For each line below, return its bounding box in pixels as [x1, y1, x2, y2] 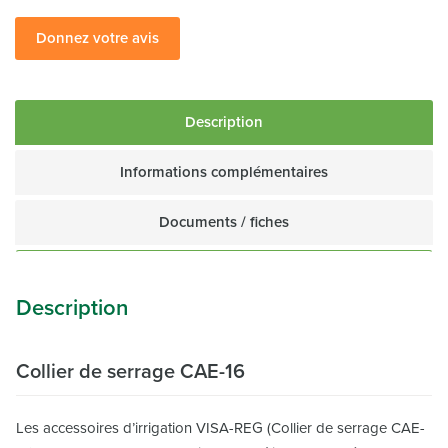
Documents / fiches [159, 213, 289, 232]
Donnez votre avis [36, 29, 160, 48]
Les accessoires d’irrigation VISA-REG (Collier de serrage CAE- [16, 419, 425, 438]
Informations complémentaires [120, 163, 328, 182]
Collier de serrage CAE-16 [16, 360, 245, 385]
